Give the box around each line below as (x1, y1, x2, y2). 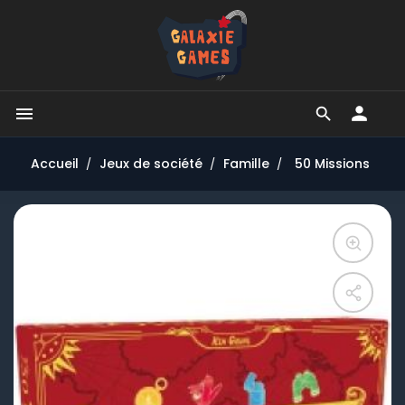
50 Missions (295, 155, 371, 173)
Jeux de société (99, 155, 202, 173)
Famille (223, 155, 270, 173)
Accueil (30, 155, 79, 173)
